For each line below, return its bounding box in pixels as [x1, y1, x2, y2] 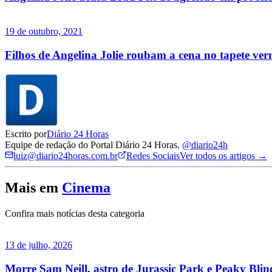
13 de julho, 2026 [5, 240, 72, 251]
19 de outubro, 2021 [5, 25, 83, 36]
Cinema [62, 180, 110, 196]
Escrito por [5, 129, 47, 140]
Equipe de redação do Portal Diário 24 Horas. [5, 140, 182, 151]
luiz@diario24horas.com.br [13, 151, 118, 161]
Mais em [5, 180, 58, 196]
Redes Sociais [126, 151, 180, 161]
